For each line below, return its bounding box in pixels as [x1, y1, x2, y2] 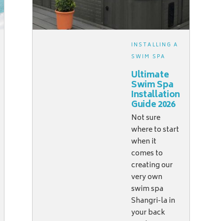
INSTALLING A [131, 41, 179, 50]
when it [131, 136, 157, 148]
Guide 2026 [131, 98, 175, 113]
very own [131, 171, 163, 184]
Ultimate [131, 68, 169, 83]
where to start [131, 124, 180, 137]
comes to [131, 147, 163, 160]
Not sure [131, 112, 161, 125]
